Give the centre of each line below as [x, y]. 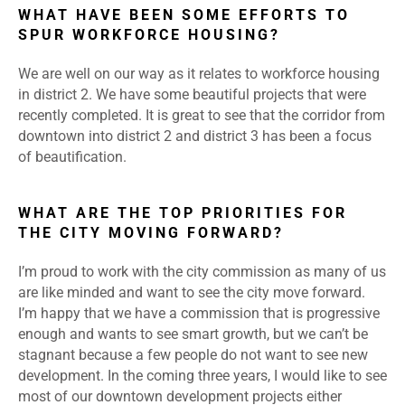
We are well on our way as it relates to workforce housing [199, 74]
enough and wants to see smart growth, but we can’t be [193, 334]
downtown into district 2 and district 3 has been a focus [195, 137]
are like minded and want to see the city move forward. [192, 293]
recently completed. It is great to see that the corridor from [202, 116]
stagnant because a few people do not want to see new [193, 355]
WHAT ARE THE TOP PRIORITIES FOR [183, 213]
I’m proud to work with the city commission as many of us [202, 272]
